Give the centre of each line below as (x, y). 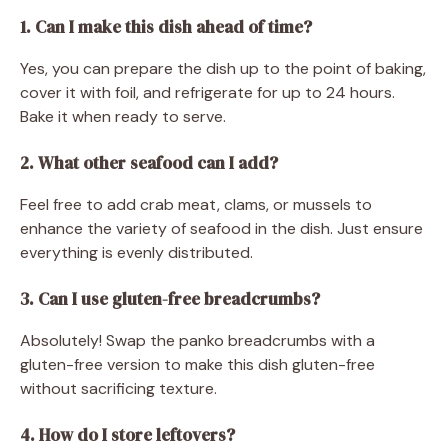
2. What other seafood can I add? (149, 162)
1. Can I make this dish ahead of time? (166, 26)
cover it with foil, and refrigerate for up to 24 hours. (207, 92)
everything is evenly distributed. (136, 252)
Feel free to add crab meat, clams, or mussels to (196, 204)
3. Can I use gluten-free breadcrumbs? (170, 298)
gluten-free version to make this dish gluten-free (197, 364)
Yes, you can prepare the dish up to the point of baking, (223, 68)
